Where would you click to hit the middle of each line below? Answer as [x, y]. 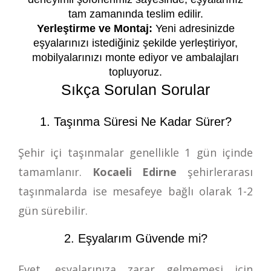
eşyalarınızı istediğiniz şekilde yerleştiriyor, [135, 43]
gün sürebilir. [53, 210]
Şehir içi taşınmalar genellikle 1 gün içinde [135, 152]
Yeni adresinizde [193, 28]
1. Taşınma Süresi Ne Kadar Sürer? [135, 121]
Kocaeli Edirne [140, 171]
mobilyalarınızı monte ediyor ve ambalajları [135, 57]
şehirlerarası [220, 171]
